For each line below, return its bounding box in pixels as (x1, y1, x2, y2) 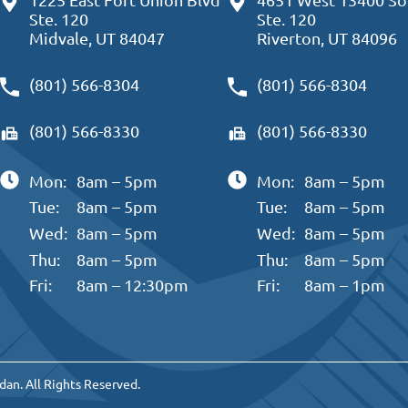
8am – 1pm (304, 275, 386, 295)
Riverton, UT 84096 (256, 28, 397, 47)
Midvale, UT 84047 (28, 28, 165, 47)
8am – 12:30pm (76, 275, 189, 295)
